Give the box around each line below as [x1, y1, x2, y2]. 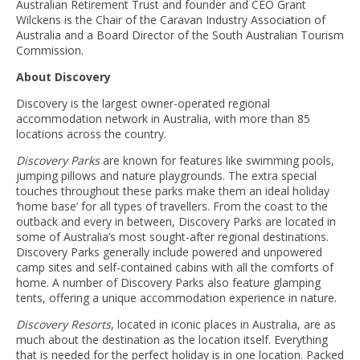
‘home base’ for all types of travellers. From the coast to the [16, 198, 328, 214]
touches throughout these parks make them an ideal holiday [16, 183, 329, 198]
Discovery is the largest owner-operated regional [16, 96, 270, 111]
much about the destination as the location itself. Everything [16, 332, 328, 347]
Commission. [16, 43, 84, 58]
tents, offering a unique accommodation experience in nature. [16, 290, 337, 305]
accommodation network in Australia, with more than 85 [16, 111, 310, 126]
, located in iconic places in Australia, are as [111, 317, 336, 332]
